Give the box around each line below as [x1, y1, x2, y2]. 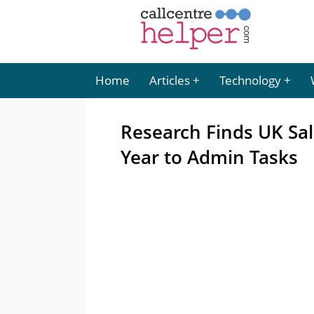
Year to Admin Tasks [121, 144, 298, 170]
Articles [149, 72, 190, 88]
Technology [219, 72, 281, 88]
